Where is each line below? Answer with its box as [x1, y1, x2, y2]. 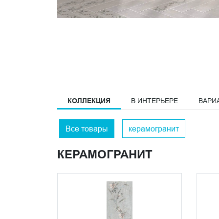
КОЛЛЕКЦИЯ [67, 97, 110, 105]
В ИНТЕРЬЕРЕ [131, 97, 178, 105]
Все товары [66, 124, 108, 133]
